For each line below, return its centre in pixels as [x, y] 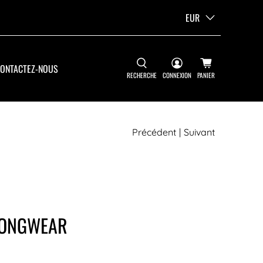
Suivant [199, 132]
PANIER [206, 75]
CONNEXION [177, 75]
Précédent [154, 132]
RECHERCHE [142, 75]
